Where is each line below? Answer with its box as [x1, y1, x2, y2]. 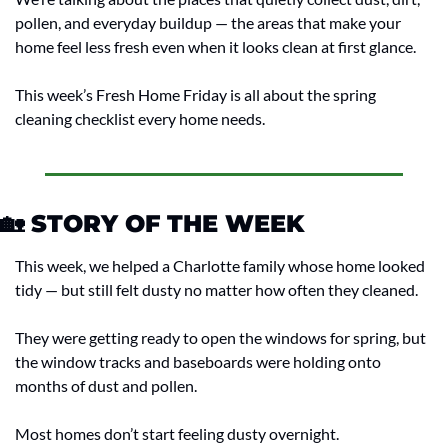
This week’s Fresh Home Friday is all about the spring [15, 85, 376, 105]
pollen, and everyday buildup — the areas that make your [15, 13, 401, 33]
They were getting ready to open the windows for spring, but [15, 328, 426, 348]
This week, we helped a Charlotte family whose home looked [15, 256, 425, 276]
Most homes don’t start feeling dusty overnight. [15, 424, 339, 444]
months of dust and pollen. [15, 376, 197, 396]
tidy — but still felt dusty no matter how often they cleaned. [15, 280, 418, 300]
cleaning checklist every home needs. [15, 109, 265, 129]
